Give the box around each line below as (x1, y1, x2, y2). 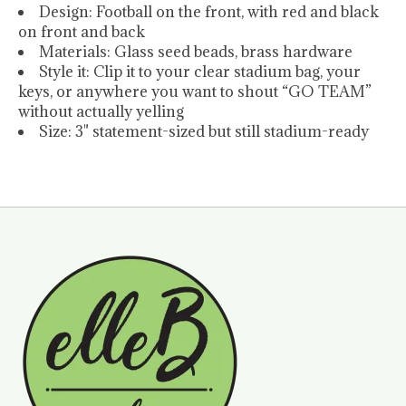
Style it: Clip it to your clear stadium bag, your (39, 62, 361, 82)
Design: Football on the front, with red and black (39, 2, 379, 23)
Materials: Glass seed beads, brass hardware (39, 42, 353, 63)
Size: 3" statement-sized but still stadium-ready (39, 121, 369, 142)
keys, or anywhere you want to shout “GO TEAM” (18, 82, 372, 102)
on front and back (18, 22, 145, 43)
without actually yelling (18, 101, 184, 122)
